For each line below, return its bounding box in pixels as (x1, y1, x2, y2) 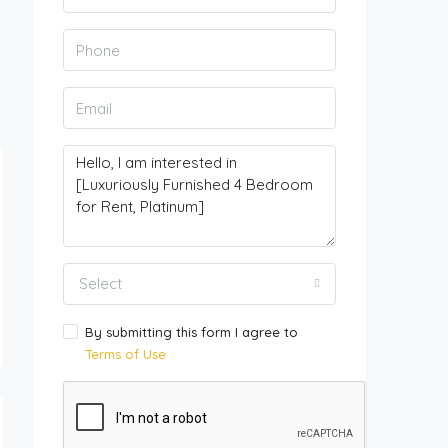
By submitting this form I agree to (85, 324, 298, 340)
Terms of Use (85, 346, 166, 362)
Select (79, 274, 122, 293)
